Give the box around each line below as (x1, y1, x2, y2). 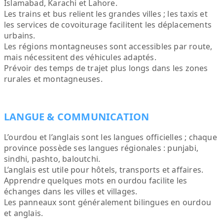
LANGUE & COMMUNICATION (4, 110, 149, 123)
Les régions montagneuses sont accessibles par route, (4, 41, 213, 52)
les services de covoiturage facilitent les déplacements (4, 19, 212, 30)
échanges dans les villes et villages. (4, 186, 138, 197)
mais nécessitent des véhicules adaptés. (4, 52, 156, 63)
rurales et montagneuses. (4, 74, 103, 84)
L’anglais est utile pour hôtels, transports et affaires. (4, 164, 204, 175)
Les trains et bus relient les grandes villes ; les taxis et (4, 8, 208, 19)
